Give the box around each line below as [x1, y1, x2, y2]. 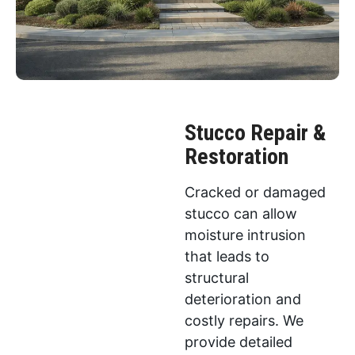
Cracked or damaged [185, 183, 326, 200]
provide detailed [185, 333, 293, 350]
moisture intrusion [185, 226, 307, 243]
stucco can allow [185, 204, 298, 222]
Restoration [185, 143, 289, 170]
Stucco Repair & [185, 119, 327, 146]
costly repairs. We [185, 311, 304, 329]
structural [185, 269, 250, 286]
